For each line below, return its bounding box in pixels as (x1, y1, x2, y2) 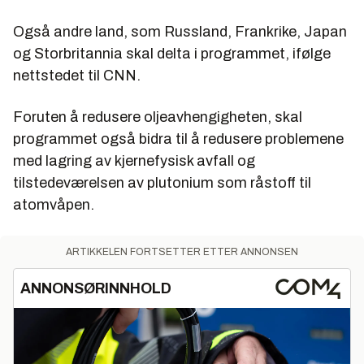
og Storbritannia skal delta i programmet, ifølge (13, 45, 331, 62)
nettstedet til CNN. (13, 67, 141, 84)
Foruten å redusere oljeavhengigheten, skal (13, 109, 302, 125)
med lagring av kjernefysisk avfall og (13, 153, 255, 169)
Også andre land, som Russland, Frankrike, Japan (13, 24, 347, 40)
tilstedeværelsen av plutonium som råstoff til (13, 175, 311, 191)
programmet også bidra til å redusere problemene (13, 131, 344, 147)
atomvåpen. (13, 197, 94, 213)
